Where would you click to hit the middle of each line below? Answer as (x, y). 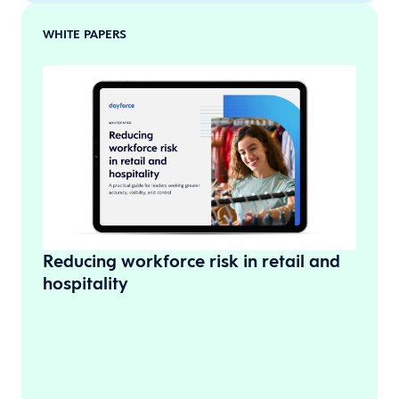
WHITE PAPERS (85, 34)
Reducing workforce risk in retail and (191, 261)
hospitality (85, 284)
